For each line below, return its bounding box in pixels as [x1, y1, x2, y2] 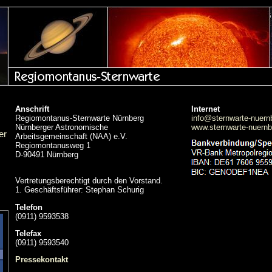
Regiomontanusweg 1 [15, 141, 90, 150]
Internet [191, 104, 220, 114]
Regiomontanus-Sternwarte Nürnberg [15, 114, 144, 123]
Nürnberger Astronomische [15, 123, 108, 132]
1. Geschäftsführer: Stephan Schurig [15, 185, 144, 195]
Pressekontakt [15, 255, 68, 265]
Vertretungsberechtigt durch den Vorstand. [15, 176, 163, 186]
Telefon [15, 202, 42, 212]
